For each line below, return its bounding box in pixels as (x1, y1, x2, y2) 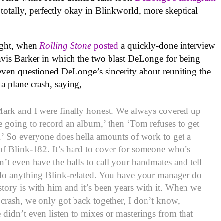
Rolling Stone (39, 40, 92, 51)
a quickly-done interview (118, 40, 216, 51)
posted (91, 40, 119, 51)
